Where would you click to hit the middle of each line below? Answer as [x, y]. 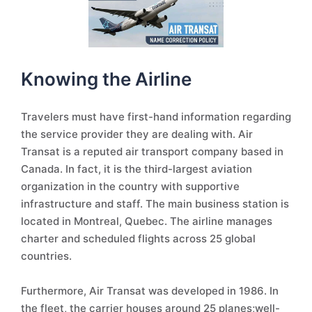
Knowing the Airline [106, 79]
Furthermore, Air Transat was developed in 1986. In [150, 291]
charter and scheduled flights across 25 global [138, 239]
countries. [46, 256]
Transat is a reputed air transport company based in [152, 151]
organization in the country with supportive [130, 186]
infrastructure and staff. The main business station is [155, 204]
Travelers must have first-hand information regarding [156, 117]
